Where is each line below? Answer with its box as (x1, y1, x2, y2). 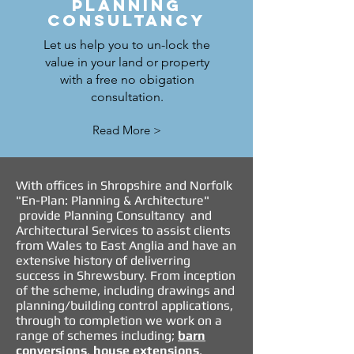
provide (16, 208, 64, 223)
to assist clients (138, 223, 231, 238)
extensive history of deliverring (16, 253, 190, 268)
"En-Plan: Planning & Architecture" (16, 193, 209, 208)
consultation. (90, 89, 164, 104)
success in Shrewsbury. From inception (16, 268, 235, 283)
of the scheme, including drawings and (16, 283, 235, 298)
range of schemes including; (16, 328, 178, 343)
